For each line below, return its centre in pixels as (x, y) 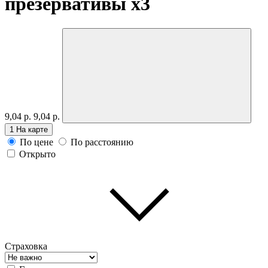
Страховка (26, 246)
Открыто (37, 154)
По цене (36, 142)
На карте (32, 129)
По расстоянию (102, 142)
